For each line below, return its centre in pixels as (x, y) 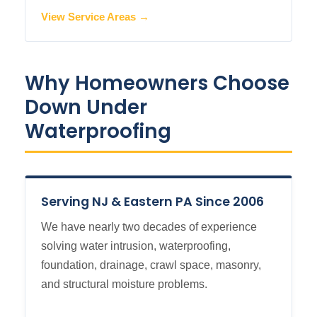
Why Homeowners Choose (157, 83)
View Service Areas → (95, 17)
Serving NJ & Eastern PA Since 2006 (152, 202)
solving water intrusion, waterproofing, (136, 246)
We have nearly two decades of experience (149, 227)
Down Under (86, 108)
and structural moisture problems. (124, 284)
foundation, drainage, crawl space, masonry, (151, 265)
